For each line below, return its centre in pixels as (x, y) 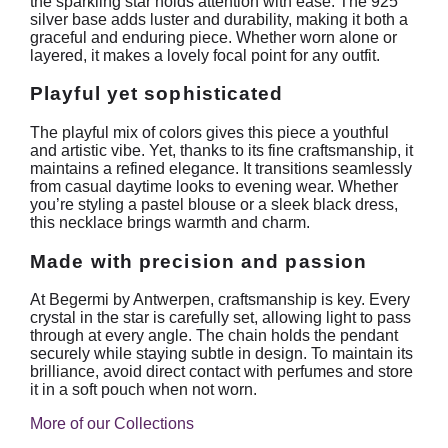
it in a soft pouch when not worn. (143, 390)
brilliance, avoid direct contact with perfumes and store (221, 372)
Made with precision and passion (199, 261)
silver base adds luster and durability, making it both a (219, 19)
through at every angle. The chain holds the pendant (214, 336)
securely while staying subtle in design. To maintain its (221, 354)
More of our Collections (112, 424)
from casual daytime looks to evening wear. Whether (214, 187)
